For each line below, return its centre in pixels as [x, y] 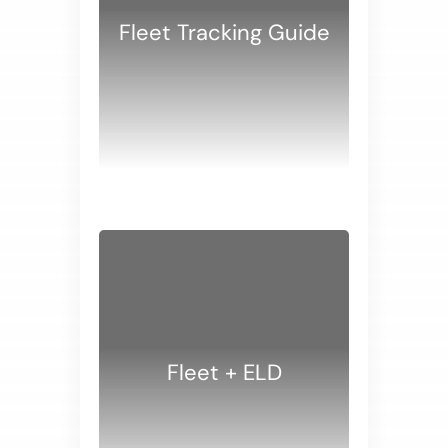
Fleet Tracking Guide [224, 32]
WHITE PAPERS [302, 178]
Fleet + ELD [224, 372]
